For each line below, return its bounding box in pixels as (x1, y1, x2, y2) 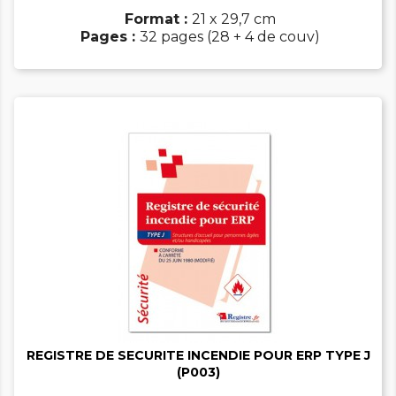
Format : (125, 11, 192, 28)
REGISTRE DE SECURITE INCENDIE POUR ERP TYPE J (26, 347, 370, 364)
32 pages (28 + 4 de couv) (140, 28, 320, 46)
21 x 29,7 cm (192, 11, 276, 28)
